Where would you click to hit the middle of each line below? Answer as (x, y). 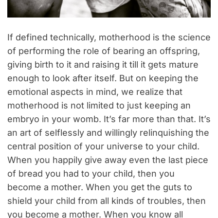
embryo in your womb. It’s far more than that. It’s (109, 119)
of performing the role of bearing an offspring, (104, 51)
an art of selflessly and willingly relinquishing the (108, 133)
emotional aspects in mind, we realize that (95, 92)
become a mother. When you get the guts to (100, 187)
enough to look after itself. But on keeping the (103, 78)
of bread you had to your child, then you (91, 174)
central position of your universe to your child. (103, 146)
